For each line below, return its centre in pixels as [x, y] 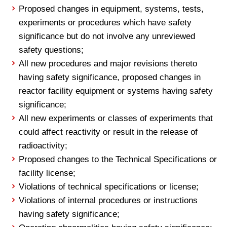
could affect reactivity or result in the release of [108, 132]
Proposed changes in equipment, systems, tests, [111, 9]
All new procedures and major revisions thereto [108, 64]
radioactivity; [43, 146]
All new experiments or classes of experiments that [116, 118]
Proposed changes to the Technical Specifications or [118, 159]
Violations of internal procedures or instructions [108, 200]
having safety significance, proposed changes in [110, 77]
